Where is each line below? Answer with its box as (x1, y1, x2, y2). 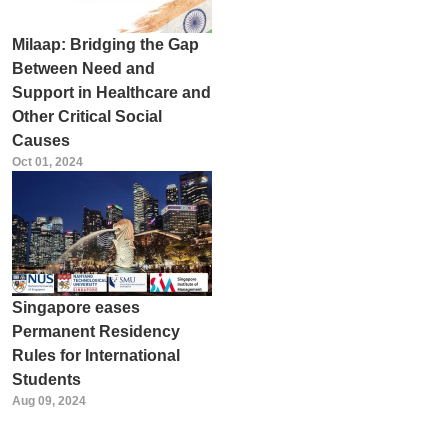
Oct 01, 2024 (11, 154, 83, 169)
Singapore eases (11, 298, 140, 316)
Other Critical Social (11, 107, 162, 125)
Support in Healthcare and (11, 83, 211, 101)
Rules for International (11, 346, 180, 364)
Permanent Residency (11, 322, 180, 340)
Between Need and (11, 59, 155, 77)
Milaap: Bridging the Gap (11, 35, 199, 53)
